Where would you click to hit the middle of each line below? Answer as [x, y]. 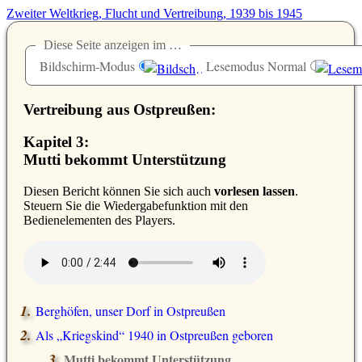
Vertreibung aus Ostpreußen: [120, 109]
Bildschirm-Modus [87, 66]
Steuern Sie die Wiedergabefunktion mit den [136, 206]
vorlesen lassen [255, 192]
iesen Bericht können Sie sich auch [124, 192]
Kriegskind [90, 335]
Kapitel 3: [56, 142]
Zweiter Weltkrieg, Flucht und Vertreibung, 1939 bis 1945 [154, 14]
